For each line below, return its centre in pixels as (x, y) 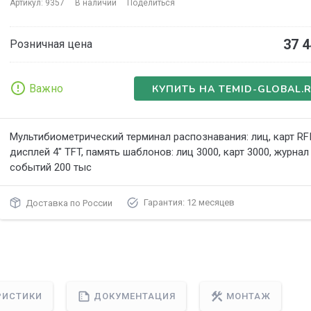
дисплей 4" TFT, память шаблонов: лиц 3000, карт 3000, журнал (159, 152)
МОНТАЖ (247, 296)
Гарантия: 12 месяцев (187, 202)
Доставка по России (67, 203)
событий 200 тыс (50, 167)
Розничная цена (51, 44)
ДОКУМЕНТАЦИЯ (133, 296)
